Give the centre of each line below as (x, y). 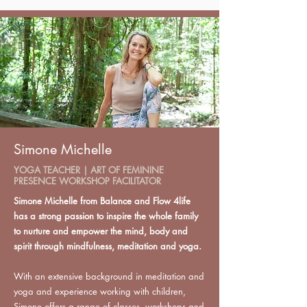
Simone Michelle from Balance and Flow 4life (102, 201)
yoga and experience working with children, (100, 292)
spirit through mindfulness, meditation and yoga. (108, 246)
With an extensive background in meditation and (109, 277)
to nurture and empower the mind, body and (101, 231)
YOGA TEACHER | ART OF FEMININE (89, 170)
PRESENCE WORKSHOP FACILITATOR (89, 181)
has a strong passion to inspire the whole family (106, 216)
